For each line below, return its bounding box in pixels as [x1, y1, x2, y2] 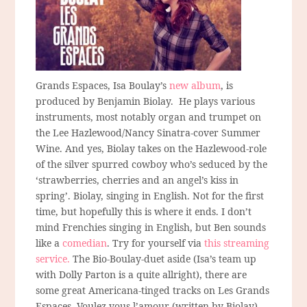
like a [36, 236, 63, 249]
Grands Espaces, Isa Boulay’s [36, 78, 170, 92]
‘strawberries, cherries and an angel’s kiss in [36, 173, 239, 186]
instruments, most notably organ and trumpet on [36, 110, 262, 123]
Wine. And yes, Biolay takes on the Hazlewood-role [36, 141, 267, 155]
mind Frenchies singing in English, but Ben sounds [36, 220, 267, 234]
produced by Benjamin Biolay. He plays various [36, 94, 256, 108]
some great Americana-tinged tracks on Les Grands [36, 283, 270, 297]
